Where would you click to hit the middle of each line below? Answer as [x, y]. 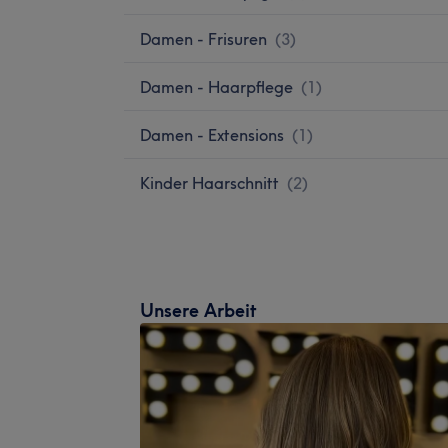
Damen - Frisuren [203, 38]
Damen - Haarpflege [216, 86]
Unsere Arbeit [198, 310]
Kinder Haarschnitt [209, 182]
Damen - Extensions [212, 134]
